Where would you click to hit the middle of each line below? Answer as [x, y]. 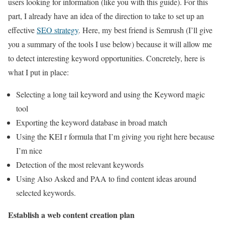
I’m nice [29, 151]
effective [22, 30]
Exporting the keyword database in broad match [92, 123]
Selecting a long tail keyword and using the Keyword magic [110, 94]
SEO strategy [58, 30]
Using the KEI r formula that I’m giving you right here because [115, 137]
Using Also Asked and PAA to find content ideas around [106, 179]
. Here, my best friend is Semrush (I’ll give [145, 30]
